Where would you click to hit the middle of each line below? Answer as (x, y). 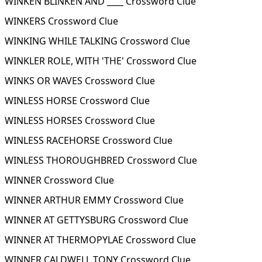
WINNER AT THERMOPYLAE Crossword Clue (100, 240)
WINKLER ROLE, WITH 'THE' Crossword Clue (101, 61)
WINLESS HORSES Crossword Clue (80, 120)
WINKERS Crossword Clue (61, 21)
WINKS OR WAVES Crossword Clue (80, 81)
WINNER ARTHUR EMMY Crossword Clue (94, 200)
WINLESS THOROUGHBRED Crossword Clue (101, 160)
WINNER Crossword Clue (59, 180)
